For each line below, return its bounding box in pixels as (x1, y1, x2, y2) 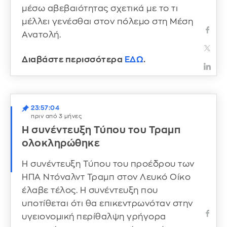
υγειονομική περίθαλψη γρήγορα (22, 212, 166, 221)
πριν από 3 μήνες (31, 113, 82, 120)
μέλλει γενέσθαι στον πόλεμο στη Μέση (22, 17, 193, 26)
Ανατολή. (22, 30, 61, 39)
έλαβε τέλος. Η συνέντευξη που (22, 185, 158, 195)
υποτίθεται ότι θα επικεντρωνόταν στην (22, 199, 193, 208)
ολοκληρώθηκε (22, 138, 100, 148)
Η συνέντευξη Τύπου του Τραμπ (22, 125, 180, 135)
